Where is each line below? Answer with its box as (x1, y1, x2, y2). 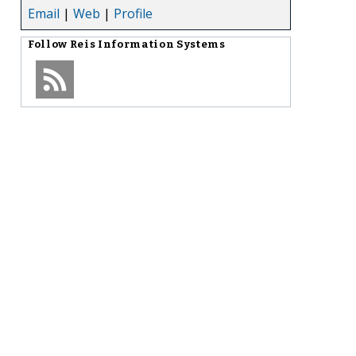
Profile (114, 4, 153, 22)
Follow (28, 37, 70, 51)
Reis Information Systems (69, 37, 226, 51)
